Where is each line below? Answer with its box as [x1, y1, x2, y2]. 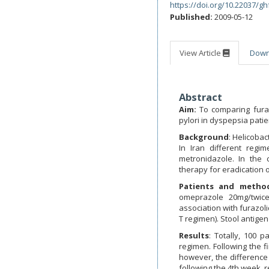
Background [178, 131, 229, 142]
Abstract [178, 90, 222, 104]
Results [178, 230, 209, 241]
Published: [169, 11, 213, 22]
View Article [179, 47, 223, 58]
